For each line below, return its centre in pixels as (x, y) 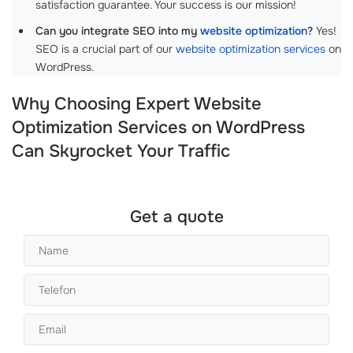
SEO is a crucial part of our (106, 49)
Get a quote (176, 217)
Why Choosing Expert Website (137, 104)
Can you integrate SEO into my (118, 31)
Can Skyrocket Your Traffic (121, 151)
